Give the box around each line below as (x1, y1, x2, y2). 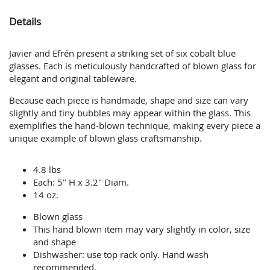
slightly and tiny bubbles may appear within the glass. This (9, 107, 251, 119)
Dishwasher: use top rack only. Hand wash (33, 248, 209, 260)
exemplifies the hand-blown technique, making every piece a (9, 119, 261, 132)
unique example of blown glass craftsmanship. (9, 132, 202, 145)
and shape (33, 235, 77, 248)
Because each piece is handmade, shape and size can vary (9, 94, 249, 107)
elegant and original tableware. (9, 72, 137, 84)
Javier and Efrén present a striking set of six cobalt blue (9, 47, 236, 59)
